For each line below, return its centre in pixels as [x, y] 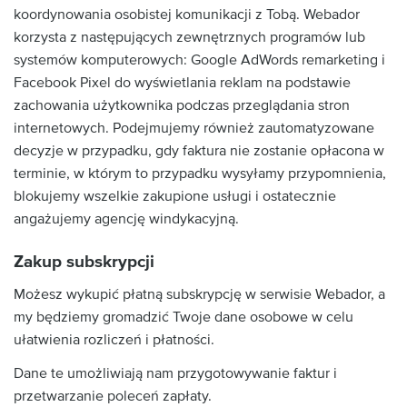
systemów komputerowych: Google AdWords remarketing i [199, 60]
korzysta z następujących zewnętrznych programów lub [189, 37]
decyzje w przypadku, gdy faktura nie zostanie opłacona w [199, 151]
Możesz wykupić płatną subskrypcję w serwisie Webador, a [199, 294]
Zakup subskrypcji [84, 262]
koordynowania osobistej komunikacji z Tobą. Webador [187, 15]
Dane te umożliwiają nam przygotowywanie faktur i [175, 373]
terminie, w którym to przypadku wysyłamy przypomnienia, [200, 174]
